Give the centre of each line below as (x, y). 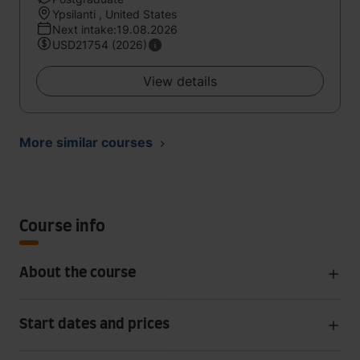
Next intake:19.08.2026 (115, 29)
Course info (62, 227)
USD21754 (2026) (100, 45)
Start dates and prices (94, 325)
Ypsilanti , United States (115, 14)
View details (180, 81)
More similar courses (86, 142)
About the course (78, 273)
